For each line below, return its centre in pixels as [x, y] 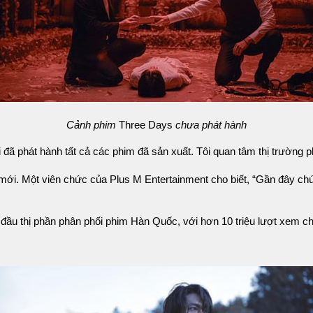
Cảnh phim [91, 125]
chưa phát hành [211, 125]
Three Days [146, 125]
